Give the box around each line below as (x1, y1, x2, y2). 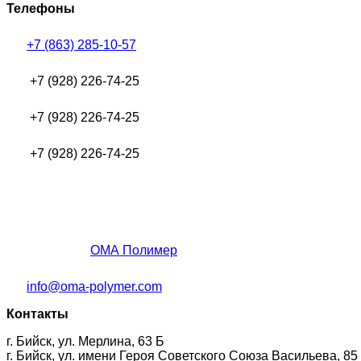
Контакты (6, 306, 68, 321)
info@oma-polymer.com (27, 279, 162, 293)
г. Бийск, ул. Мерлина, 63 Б (6, 334, 164, 348)
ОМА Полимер (90, 243, 177, 257)
